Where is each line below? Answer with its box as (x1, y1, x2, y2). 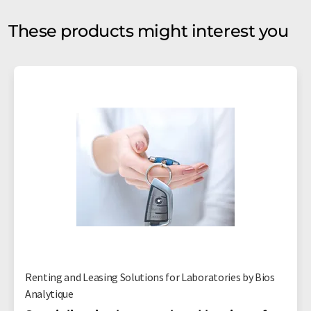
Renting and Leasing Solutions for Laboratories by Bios (25, 269, 275, 284)
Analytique (25, 286, 74, 301)
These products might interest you (8, 20, 289, 41)
